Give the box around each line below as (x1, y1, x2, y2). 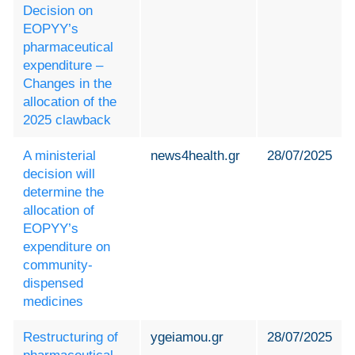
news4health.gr (151, 148, 240, 164)
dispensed (23, 276, 83, 292)
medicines (23, 294, 83, 310)
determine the (23, 185, 104, 200)
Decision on (23, 3, 93, 19)
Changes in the (23, 76, 112, 92)
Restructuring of (23, 330, 118, 345)
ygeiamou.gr (151, 330, 223, 345)
